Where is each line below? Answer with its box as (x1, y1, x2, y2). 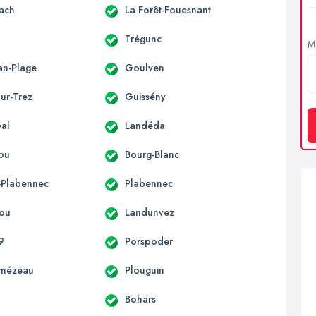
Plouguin (124, 262, 164, 277)
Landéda (124, 118, 165, 133)
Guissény (124, 89, 166, 104)
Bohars (124, 291, 156, 306)
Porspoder (124, 233, 173, 248)
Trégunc (124, 31, 162, 46)
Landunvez (124, 205, 174, 219)
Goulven (124, 60, 164, 75)
